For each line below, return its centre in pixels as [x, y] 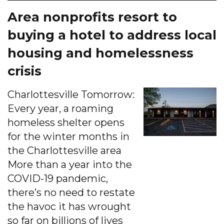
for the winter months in [68, 136]
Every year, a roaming [60, 108]
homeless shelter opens [66, 122]
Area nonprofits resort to [92, 16]
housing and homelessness [100, 52]
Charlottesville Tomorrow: [71, 94]
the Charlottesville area [64, 150]
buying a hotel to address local [112, 34]
